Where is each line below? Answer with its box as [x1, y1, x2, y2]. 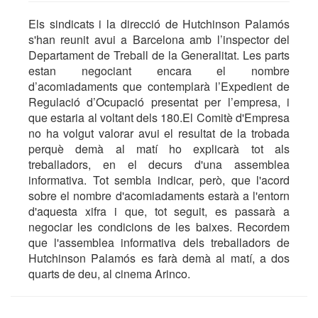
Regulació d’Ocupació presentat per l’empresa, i [28, 94, 290, 110]
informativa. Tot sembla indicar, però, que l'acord [28, 172, 290, 188]
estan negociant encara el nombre [28, 62, 290, 79]
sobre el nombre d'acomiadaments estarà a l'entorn [28, 187, 290, 204]
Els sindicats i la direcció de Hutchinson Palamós [28, 16, 290, 32]
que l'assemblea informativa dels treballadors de [28, 234, 290, 251]
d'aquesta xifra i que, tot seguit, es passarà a [28, 203, 290, 219]
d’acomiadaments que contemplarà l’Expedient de [28, 78, 290, 94]
